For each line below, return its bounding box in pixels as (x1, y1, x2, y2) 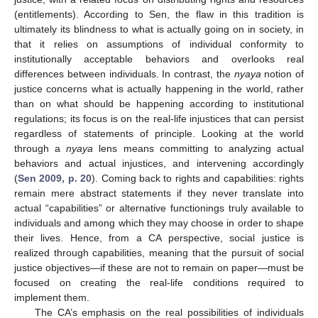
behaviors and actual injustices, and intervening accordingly (14, 158, 304, 170)
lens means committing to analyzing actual (93, 143, 304, 155)
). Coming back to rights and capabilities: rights (92, 172, 305, 185)
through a (14, 143, 67, 155)
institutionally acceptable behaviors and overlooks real (14, 53, 304, 65)
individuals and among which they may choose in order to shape (14, 217, 304, 229)
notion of (261, 68, 304, 80)
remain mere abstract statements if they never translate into (14, 187, 304, 199)
